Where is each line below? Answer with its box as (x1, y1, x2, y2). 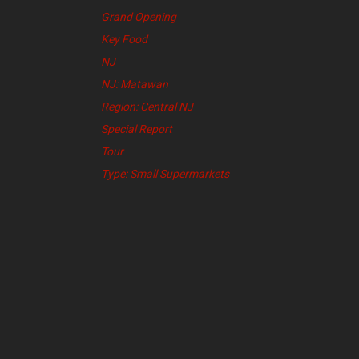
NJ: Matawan (101, 78, 168, 91)
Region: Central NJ (101, 100, 193, 114)
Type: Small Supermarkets (101, 167, 229, 181)
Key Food (101, 33, 147, 46)
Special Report (101, 123, 172, 136)
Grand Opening (101, 10, 176, 24)
